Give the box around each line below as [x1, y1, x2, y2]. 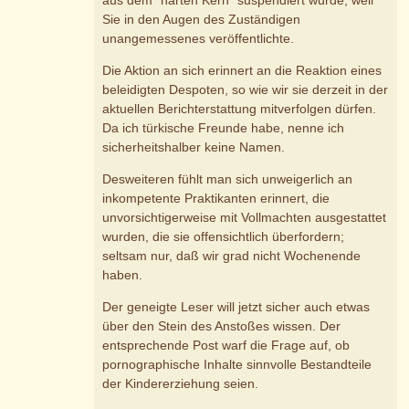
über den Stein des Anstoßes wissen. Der [102, 318, 341, 333]
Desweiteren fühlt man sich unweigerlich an [102, 171, 353, 186]
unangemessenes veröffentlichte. [102, 30, 295, 46]
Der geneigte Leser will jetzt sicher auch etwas [102, 299, 371, 314]
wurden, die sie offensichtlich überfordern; [102, 228, 345, 244]
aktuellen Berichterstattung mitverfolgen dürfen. [102, 100, 377, 116]
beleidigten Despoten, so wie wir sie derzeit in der [102, 81, 389, 97]
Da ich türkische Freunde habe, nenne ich [102, 120, 345, 135]
